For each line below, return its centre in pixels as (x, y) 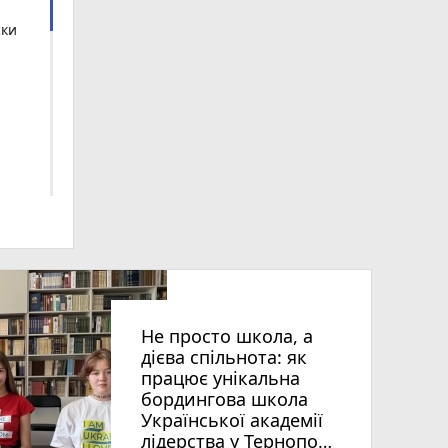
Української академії (232, 419)
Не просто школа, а (227, 335)
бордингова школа (224, 398)
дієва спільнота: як (224, 356)
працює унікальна (220, 377)
